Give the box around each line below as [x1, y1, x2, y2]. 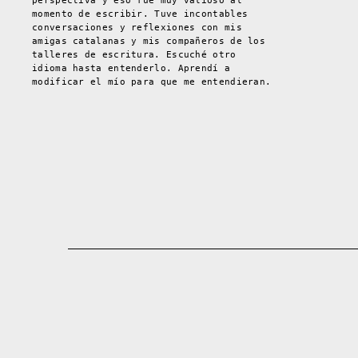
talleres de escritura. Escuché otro [32, 50, 237, 61]
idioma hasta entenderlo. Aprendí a [32, 63, 231, 74]
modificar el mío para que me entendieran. [32, 77, 272, 88]
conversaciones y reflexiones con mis [32, 22, 242, 34]
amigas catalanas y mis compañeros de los [32, 36, 266, 47]
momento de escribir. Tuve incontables [32, 9, 249, 20]
